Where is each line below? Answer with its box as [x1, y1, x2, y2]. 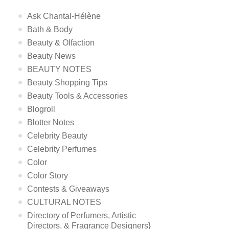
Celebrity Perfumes [27, 145, 97, 153]
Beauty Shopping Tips [27, 78, 108, 87]
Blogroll [27, 105, 56, 113]
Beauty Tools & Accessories [27, 91, 128, 100]
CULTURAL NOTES [27, 198, 102, 207]
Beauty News [27, 52, 76, 60]
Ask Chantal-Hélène [27, 12, 101, 20]
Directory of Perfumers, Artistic [27, 211, 136, 220]
